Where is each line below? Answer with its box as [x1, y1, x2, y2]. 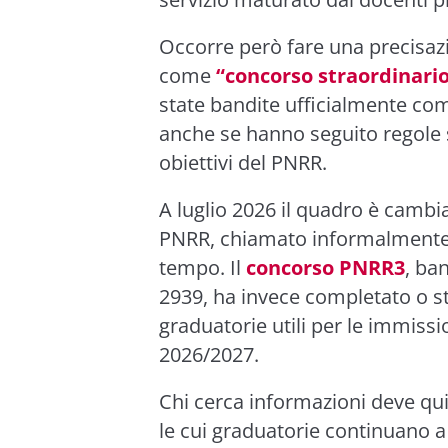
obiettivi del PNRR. [159, 149, 327, 176]
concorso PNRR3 [246, 254, 405, 281]
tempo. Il [159, 254, 246, 281]
